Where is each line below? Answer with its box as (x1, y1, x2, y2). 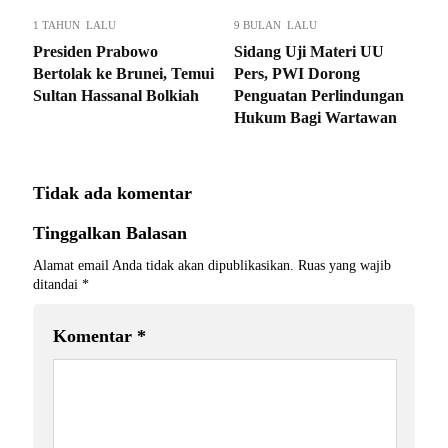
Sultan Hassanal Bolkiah (33, 86, 199, 104)
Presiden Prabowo (33, 42, 158, 60)
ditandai (33, 276, 82, 292)
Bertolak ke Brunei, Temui (33, 64, 214, 82)
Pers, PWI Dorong (234, 64, 360, 82)
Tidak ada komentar (33, 182, 192, 203)
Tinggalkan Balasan (33, 222, 187, 243)
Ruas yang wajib (298, 257, 391, 273)
